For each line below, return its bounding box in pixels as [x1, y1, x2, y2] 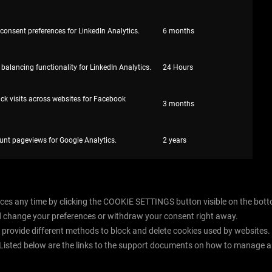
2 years [163, 136, 186, 144]
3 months [163, 100, 194, 108]
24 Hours [163, 63, 193, 72]
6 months [163, 27, 194, 35]
